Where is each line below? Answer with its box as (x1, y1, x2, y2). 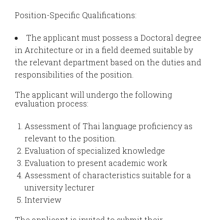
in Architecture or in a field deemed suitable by (15, 44, 193, 55)
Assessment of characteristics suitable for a (25, 169, 191, 180)
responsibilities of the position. (15, 69, 134, 80)
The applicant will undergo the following (15, 89, 172, 100)
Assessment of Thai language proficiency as (25, 120, 192, 131)
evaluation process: (15, 98, 88, 109)
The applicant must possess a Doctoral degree (26, 32, 201, 43)
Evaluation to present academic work (25, 157, 167, 168)
